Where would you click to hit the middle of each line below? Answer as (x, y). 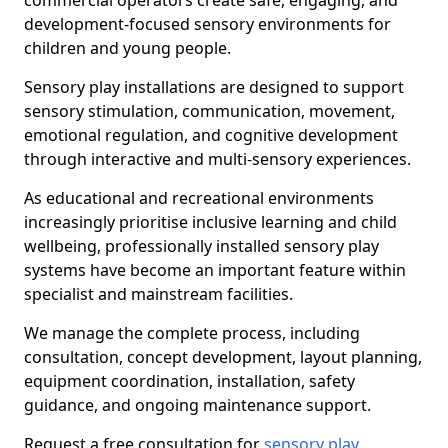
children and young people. (127, 48)
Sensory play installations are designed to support (214, 87)
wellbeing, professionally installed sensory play (201, 246)
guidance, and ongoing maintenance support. (197, 405)
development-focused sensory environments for (207, 24)
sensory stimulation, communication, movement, (209, 111)
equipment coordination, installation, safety (189, 381)
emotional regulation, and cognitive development (211, 135)
